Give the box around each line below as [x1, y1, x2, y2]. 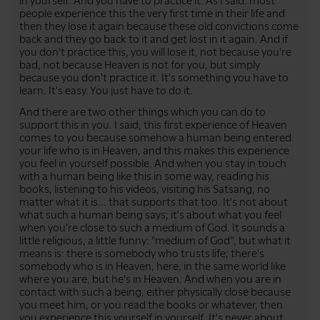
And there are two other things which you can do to [19, 105, 266, 119]
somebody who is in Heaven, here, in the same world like [19, 259, 286, 273]
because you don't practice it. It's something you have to [19, 71, 289, 84]
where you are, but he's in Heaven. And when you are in [19, 272, 281, 286]
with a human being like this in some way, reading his [19, 169, 269, 183]
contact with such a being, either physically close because [19, 285, 291, 299]
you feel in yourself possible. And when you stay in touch [19, 156, 286, 170]
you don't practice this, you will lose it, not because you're [19, 45, 291, 59]
